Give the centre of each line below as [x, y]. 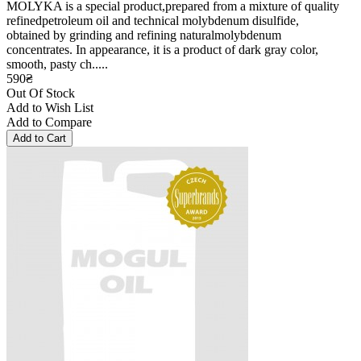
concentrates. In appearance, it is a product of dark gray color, [162, 49]
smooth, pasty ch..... [57, 64]
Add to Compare [49, 122]
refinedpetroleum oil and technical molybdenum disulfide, [153, 20]
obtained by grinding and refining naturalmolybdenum [144, 35]
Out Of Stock [41, 93]
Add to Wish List [50, 107]
